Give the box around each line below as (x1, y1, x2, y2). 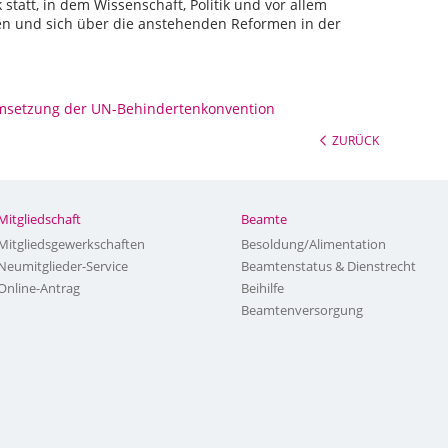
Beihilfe (241, 279, 285, 297)
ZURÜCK (332, 132, 379, 148)
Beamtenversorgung (241, 301, 364, 319)
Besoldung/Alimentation (241, 235, 387, 253)
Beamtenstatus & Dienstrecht (241, 257, 417, 275)
